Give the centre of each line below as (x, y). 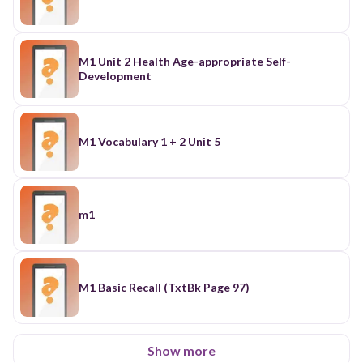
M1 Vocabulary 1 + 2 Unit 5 (149, 141)
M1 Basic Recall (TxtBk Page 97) (164, 287)
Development (115, 75)
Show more (181, 350)
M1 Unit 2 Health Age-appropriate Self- (185, 61)
